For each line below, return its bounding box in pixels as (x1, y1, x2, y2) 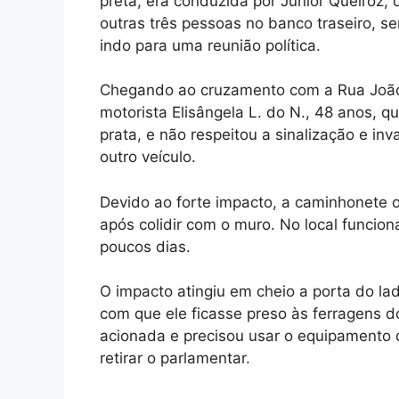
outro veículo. (100, 148, 196, 167)
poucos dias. (100, 237, 191, 256)
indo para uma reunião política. (100, 36, 321, 54)
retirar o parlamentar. (100, 349, 250, 368)
